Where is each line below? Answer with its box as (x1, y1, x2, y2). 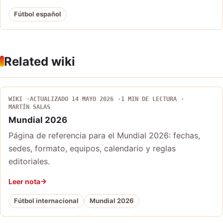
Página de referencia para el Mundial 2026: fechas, (8, 130, 200, 140)
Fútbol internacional (14, 197, 79, 205)
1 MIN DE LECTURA (121, 95, 177, 103)
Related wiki (4, 54, 75, 69)
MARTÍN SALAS (8, 103, 50, 111)
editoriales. (8, 156, 50, 166)
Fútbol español (14, 10, 61, 18)
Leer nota (8, 177, 40, 186)
